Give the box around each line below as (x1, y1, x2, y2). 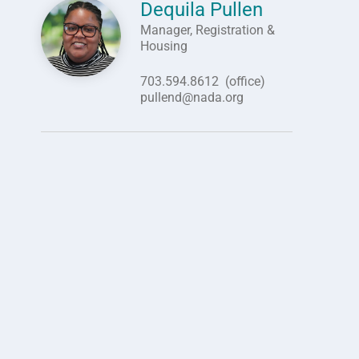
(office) (224, 74, 265, 89)
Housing (139, 38, 188, 54)
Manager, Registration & (139, 22, 275, 38)
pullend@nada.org (139, 90, 244, 105)
